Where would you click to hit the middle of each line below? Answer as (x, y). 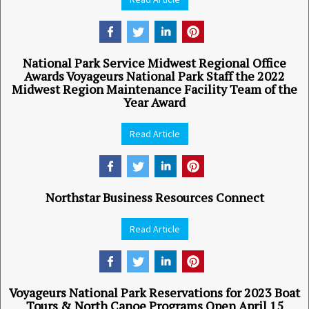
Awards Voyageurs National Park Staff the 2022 (154, 76)
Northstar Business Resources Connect (154, 197)
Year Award (154, 102)
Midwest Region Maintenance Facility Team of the (154, 89)
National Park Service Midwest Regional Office (154, 63)
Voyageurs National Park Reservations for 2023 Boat (154, 292)
